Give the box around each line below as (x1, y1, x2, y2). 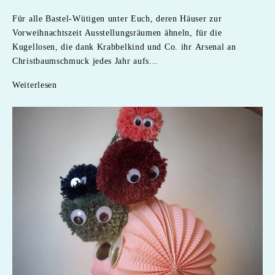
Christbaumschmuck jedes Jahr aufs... (12, 56, 158, 66)
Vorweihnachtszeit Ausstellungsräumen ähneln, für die (12, 28, 222, 37)
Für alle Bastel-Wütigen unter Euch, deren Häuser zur (12, 14, 222, 23)
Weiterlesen (12, 80, 57, 90)
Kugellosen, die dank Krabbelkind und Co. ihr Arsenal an (12, 42, 236, 52)
